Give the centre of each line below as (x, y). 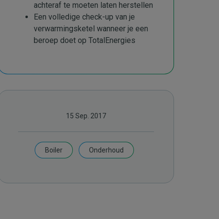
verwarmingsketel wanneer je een (91, 29)
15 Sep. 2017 (86, 116)
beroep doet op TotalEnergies (85, 40)
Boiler (54, 150)
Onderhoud (106, 150)
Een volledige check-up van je (84, 17)
